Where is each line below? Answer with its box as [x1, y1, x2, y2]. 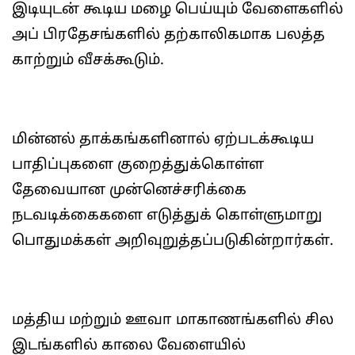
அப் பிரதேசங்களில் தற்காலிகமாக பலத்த [12, 26, 325, 44]
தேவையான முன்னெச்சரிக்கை [12, 181, 246, 200]
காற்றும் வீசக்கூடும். [12, 52, 164, 70]
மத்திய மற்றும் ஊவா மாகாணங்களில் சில [12, 311, 334, 330]
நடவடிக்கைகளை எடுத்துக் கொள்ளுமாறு [12, 207, 322, 225]
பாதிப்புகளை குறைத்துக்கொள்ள [12, 156, 264, 174]
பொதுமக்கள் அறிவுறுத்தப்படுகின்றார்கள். [12, 232, 334, 250]
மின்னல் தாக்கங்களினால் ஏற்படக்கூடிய [12, 131, 314, 149]
